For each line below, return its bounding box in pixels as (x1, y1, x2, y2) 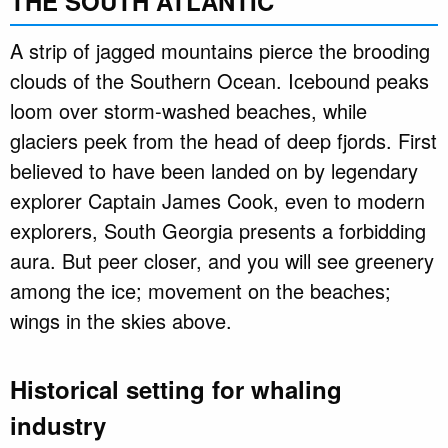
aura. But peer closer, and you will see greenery (10, 246, 434, 276)
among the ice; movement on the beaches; (10, 276, 391, 306)
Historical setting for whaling (10, 372, 342, 407)
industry (10, 408, 106, 443)
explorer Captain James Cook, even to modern (10, 186, 425, 216)
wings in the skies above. (10, 306, 232, 336)
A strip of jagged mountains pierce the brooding (10, 36, 430, 66)
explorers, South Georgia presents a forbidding (10, 216, 426, 246)
